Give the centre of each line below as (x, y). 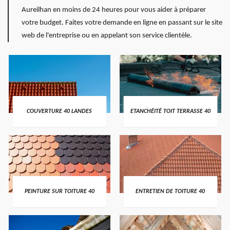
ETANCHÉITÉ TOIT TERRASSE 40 (170, 111)
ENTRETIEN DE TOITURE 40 (170, 191)
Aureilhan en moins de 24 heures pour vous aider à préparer (114, 10)
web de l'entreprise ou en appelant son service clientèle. (107, 36)
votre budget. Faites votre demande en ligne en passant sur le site (122, 23)
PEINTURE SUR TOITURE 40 (59, 191)
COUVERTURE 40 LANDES (60, 111)
